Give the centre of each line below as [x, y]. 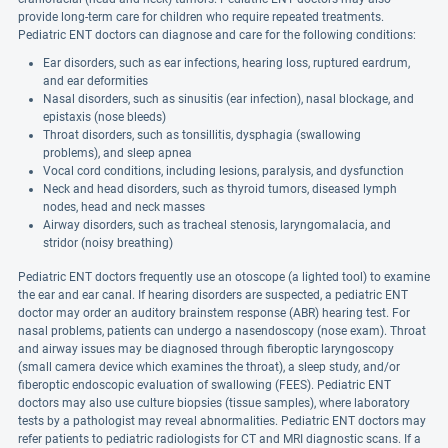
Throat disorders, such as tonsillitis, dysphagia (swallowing [202, 135]
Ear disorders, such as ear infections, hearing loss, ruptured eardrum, [226, 63]
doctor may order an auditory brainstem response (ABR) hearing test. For [214, 313]
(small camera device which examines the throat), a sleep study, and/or [209, 367]
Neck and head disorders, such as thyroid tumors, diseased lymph [220, 189]
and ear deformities [95, 81]
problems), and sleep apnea [117, 153]
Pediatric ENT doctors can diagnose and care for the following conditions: [217, 35]
